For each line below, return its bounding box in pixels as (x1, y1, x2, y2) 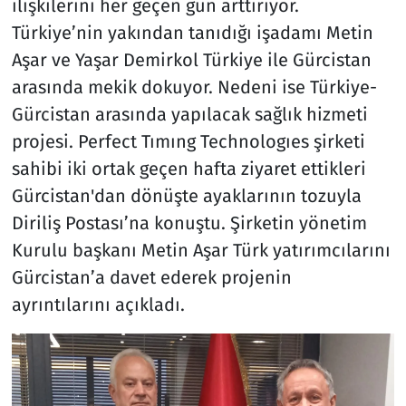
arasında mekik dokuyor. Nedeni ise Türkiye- (11, 75, 377, 98)
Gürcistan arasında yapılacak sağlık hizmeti (11, 102, 368, 125)
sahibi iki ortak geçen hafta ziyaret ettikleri (11, 157, 366, 179)
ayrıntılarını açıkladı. (11, 293, 185, 315)
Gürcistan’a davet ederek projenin (11, 266, 292, 288)
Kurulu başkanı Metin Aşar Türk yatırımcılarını (11, 238, 391, 261)
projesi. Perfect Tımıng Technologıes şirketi (11, 130, 365, 152)
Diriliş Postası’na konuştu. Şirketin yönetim (11, 211, 367, 234)
